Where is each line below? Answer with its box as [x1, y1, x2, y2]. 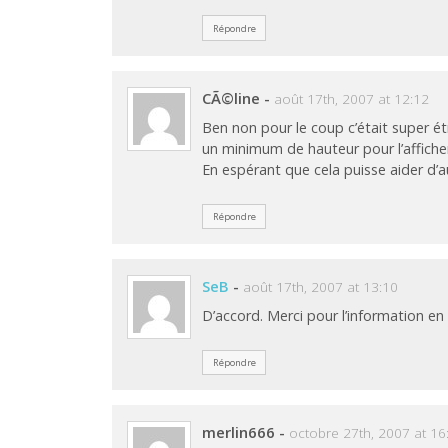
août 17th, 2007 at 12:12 [274, 89, 430, 108]
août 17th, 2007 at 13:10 [243, 277, 399, 296]
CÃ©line [202, 87, 261, 108]
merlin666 [202, 421, 276, 442]
